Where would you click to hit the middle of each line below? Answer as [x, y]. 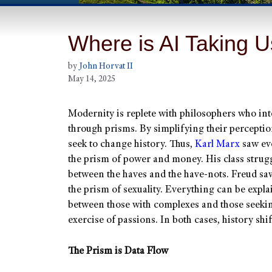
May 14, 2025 [92, 80]
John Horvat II [106, 67]
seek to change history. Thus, [131, 145]
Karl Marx [217, 145]
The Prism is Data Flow [118, 251]
